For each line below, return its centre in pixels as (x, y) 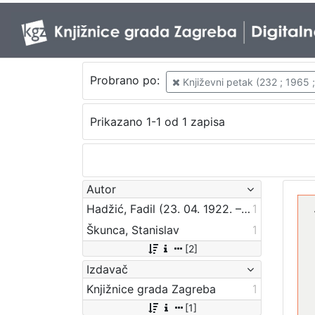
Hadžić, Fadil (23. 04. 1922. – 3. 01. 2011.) (246, 208)
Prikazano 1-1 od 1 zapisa (157, 122)
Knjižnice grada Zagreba (151, 289)
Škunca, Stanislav (133, 230)
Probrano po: (126, 81)
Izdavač (107, 269)
